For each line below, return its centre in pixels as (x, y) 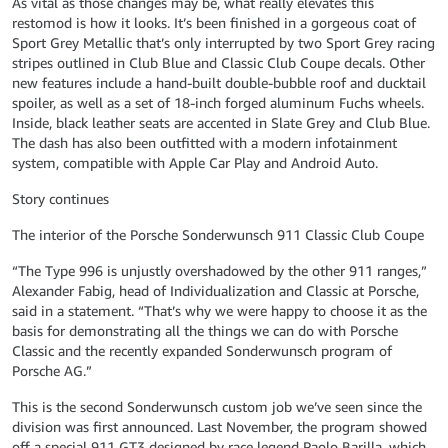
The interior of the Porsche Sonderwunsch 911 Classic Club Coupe (218, 234)
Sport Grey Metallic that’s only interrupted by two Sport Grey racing (223, 42)
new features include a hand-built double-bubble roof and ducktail (219, 82)
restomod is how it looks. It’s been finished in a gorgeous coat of (214, 22)
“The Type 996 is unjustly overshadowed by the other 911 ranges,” (219, 270)
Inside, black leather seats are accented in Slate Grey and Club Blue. (221, 122)
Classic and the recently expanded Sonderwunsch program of (202, 350)
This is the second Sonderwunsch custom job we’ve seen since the (217, 406)
